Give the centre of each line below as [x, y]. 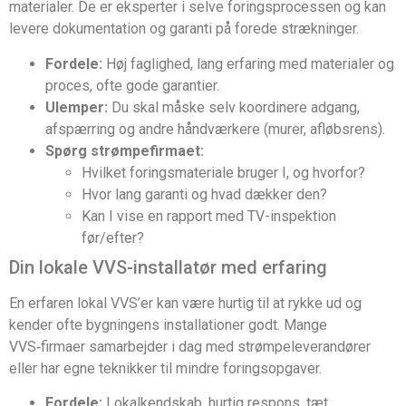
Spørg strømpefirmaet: [125, 150]
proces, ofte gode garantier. [132, 85]
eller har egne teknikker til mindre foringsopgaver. [165, 368]
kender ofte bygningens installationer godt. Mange [168, 324]
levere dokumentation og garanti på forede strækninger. [184, 29]
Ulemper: [77, 107]
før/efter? [113, 237]
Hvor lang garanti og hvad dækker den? [204, 194]
